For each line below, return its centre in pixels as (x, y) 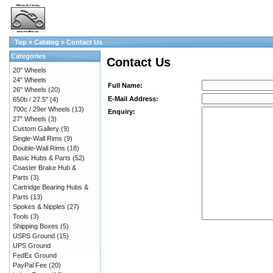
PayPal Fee (30, 265)
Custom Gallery (36, 129)
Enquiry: (122, 112)
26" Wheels (30, 90)
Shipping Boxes (36, 226)
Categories (28, 56)
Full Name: (125, 86)
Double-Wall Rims (39, 148)
